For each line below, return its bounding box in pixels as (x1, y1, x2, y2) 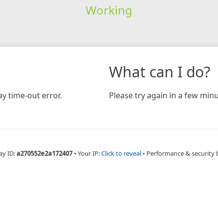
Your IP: (77, 148, 101, 158)
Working (85, 1, 132, 18)
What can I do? (109, 61, 210, 82)
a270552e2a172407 (16, 148, 73, 158)
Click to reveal (101, 148, 141, 158)
